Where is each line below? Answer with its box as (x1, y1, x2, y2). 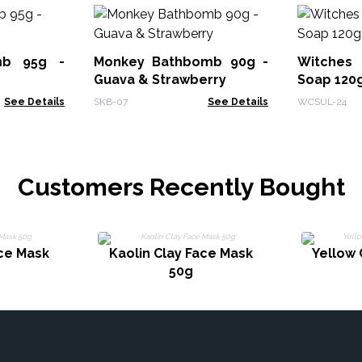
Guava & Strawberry (94, 72, 226, 87)
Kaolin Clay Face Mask (109, 246, 253, 261)
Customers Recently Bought (17, 173, 345, 201)
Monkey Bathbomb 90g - (94, 54, 268, 69)
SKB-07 (94, 96, 128, 107)
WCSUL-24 (297, 96, 347, 107)
